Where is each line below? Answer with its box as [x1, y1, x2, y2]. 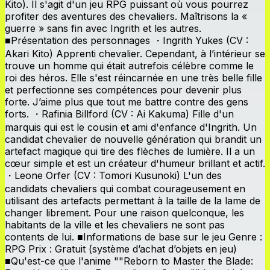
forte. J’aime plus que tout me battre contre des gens [5, 95, 248, 108]
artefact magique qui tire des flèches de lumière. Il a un [5, 145, 255, 157]
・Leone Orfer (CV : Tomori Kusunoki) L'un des [5, 169, 222, 181]
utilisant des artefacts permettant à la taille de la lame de [5, 194, 260, 207]
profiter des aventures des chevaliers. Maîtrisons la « [5, 10, 247, 22]
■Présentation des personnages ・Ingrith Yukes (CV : [5, 34, 248, 46]
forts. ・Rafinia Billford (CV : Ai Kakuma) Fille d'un [5, 107, 234, 120]
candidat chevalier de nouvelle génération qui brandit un [5, 133, 262, 145]
